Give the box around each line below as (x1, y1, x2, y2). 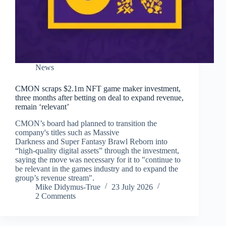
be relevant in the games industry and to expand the (15, 164, 178, 173)
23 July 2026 (111, 182, 153, 191)
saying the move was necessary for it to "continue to (15, 155, 181, 164)
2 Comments (35, 191, 76, 200)
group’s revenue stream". (15, 173, 94, 182)
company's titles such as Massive (15, 128, 119, 137)
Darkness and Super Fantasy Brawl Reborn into (15, 137, 167, 146)
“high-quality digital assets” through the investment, (15, 146, 179, 155)
